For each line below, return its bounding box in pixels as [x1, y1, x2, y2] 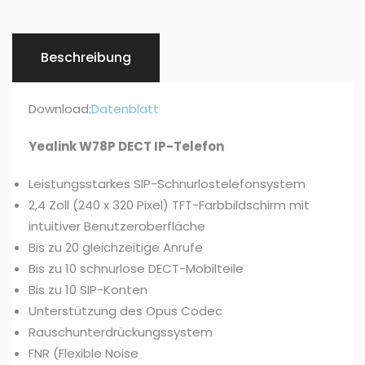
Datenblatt [91, 100, 159, 118]
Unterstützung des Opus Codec [29, 302, 222, 320]
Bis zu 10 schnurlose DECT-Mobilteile [29, 260, 244, 278]
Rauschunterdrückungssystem [29, 323, 213, 341]
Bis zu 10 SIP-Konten [29, 281, 147, 299]
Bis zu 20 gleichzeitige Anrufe [29, 239, 203, 257]
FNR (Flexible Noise [29, 345, 139, 363]
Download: [29, 100, 91, 118]
